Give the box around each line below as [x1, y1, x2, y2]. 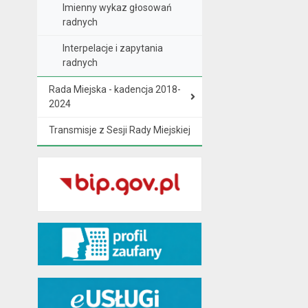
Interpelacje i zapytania [62, 43, 163, 54]
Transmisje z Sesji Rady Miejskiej [48, 124, 190, 135]
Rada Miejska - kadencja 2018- [48, 84, 181, 95]
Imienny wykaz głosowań [62, 2, 172, 13]
